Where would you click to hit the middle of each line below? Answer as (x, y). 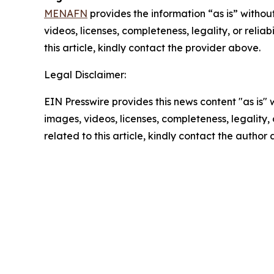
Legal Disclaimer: (85, 75)
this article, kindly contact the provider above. (152, 48)
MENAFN (66, 14)
